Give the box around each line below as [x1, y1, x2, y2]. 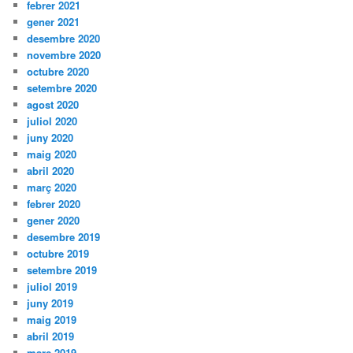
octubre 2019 [27, 246, 90, 262]
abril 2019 [27, 329, 75, 344]
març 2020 [27, 180, 77, 195]
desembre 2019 [27, 229, 101, 245]
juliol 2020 [27, 113, 78, 129]
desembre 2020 [27, 31, 101, 46]
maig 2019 [27, 312, 77, 328]
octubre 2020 [27, 64, 90, 80]
